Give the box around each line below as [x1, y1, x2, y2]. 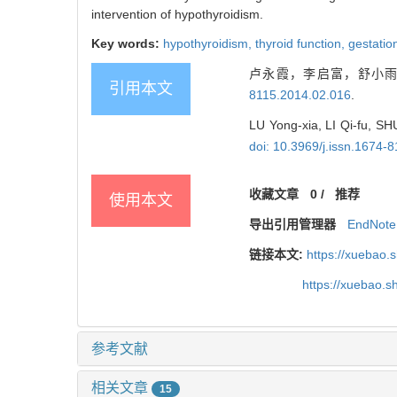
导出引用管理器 [249, 217, 336, 232]
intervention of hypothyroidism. [91, 7, 263, 22]
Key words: [91, 36, 163, 51]
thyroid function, [255, 36, 348, 51]
